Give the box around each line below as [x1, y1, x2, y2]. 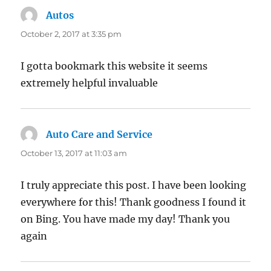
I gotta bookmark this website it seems [21, 60, 208, 73]
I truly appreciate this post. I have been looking [21, 179, 247, 192]
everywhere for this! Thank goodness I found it [21, 196, 247, 209]
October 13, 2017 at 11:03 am [21, 148, 128, 158]
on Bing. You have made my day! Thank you [21, 213, 230, 226]
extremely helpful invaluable [21, 77, 158, 90]
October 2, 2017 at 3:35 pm [21, 29, 122, 39]
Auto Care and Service [46, 128, 153, 141]
